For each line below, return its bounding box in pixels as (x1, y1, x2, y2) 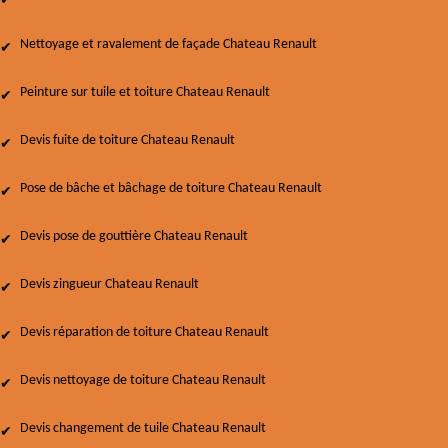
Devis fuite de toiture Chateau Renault (20, 133, 235, 148)
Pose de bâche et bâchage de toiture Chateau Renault (20, 181, 322, 196)
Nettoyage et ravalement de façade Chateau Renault (20, 37, 317, 52)
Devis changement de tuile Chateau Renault (20, 421, 266, 436)
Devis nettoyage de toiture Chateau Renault (20, 373, 266, 388)
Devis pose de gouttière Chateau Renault (20, 229, 248, 244)
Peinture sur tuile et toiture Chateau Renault (20, 85, 270, 100)
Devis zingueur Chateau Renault (20, 277, 199, 292)
